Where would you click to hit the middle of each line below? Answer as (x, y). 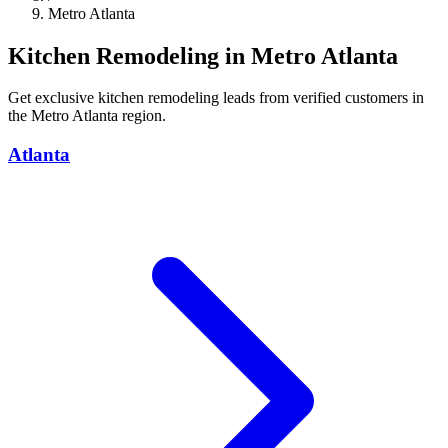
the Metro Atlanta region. (87, 116)
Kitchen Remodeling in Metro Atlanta (203, 55)
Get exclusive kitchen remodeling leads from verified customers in (216, 98)
